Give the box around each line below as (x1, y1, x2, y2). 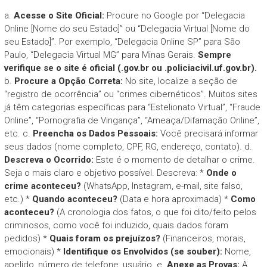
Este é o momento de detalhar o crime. (93, 154, 255, 165)
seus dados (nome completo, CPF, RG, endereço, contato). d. (4, 141, 252, 152)
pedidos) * (4, 232, 49, 244)
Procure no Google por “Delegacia (104, 10, 245, 21)
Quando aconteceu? (32, 193, 117, 204)
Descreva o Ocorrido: (4, 154, 94, 165)
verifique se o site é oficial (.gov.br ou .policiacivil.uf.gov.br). (4, 62, 257, 73)
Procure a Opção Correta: (14, 75, 123, 86)
